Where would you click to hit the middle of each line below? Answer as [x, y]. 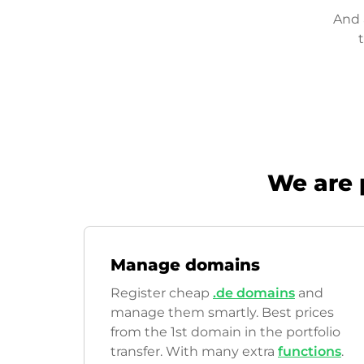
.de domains [254, 293]
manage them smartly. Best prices [222, 312]
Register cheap [162, 293]
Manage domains [185, 265]
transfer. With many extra [194, 351]
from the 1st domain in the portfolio [225, 332]
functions [310, 351]
